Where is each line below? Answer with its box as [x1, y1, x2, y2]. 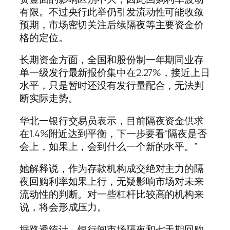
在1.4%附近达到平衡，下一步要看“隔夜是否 [20, 126, 207, 140]
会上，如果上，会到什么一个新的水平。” [20, 139, 198, 153]
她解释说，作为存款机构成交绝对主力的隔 [20, 162, 204, 176]
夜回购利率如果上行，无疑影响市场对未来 [20, 175, 204, 188]
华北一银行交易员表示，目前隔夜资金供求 [20, 113, 204, 127]
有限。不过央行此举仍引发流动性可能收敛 [20, 5, 204, 18]
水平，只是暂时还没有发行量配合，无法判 [20, 79, 204, 92]
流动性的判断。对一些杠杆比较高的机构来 [20, 187, 204, 201]
